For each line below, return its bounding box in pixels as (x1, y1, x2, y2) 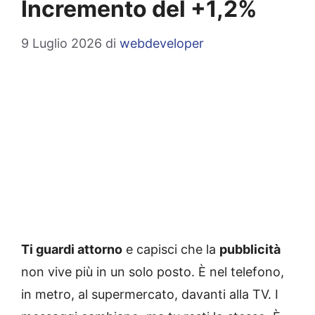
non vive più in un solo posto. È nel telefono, (21, 264, 284, 280)
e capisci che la (122, 242, 219, 257)
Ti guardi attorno (21, 242, 122, 257)
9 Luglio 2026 (21, 36, 102, 51)
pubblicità (219, 242, 281, 257)
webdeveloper (120, 36, 204, 51)
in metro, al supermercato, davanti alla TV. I (21, 287, 278, 302)
